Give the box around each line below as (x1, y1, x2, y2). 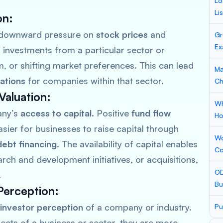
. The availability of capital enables (57, 138, 198, 149)
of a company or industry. (83, 202, 192, 213)
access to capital (20, 108, 92, 118)
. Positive (92, 108, 131, 118)
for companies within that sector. (25, 75, 164, 86)
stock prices (96, 29, 148, 40)
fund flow (131, 108, 171, 118)
